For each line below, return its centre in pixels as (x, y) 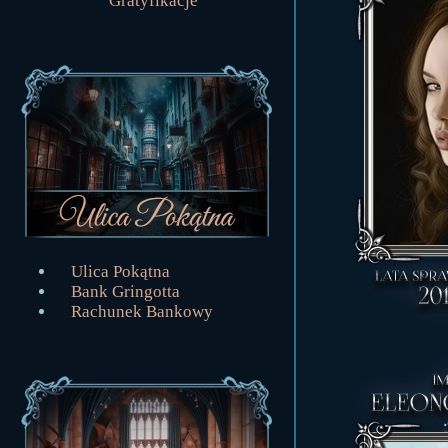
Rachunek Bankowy (142, 311)
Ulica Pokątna (120, 271)
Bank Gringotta (125, 291)
